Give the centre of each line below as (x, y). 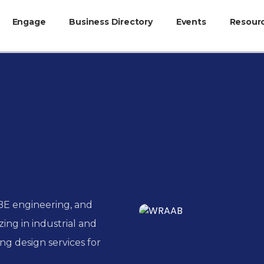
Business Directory (111, 22)
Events (191, 22)
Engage (29, 22)
